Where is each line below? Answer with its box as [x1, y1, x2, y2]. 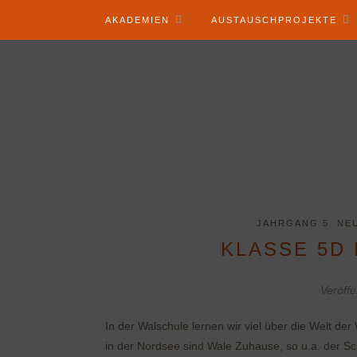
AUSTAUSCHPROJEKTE [211, 15, 337, 25]
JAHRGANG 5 [256, 218, 329, 228]
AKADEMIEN [105, 15, 170, 25]
